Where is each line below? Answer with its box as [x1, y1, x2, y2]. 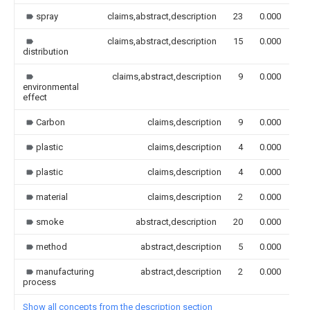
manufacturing [36, 266, 94, 277]
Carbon [36, 116, 65, 127]
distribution [23, 46, 69, 57]
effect [23, 91, 47, 102]
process [23, 276, 56, 287]
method [36, 241, 67, 252]
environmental [23, 81, 79, 92]
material [36, 191, 68, 202]
